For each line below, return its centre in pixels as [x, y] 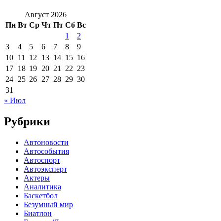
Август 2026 [46, 14]
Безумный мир [48, 204]
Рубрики [27, 121]
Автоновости [46, 142]
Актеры [37, 178]
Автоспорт [42, 160]
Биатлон [38, 213]
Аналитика [42, 186]
